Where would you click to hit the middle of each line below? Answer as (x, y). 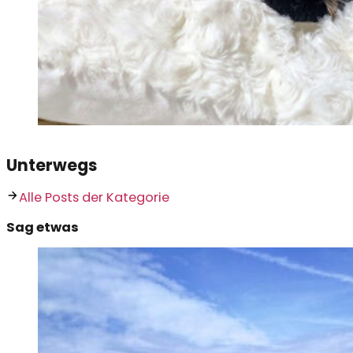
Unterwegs (52, 165)
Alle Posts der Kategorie (95, 198)
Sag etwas (43, 227)
